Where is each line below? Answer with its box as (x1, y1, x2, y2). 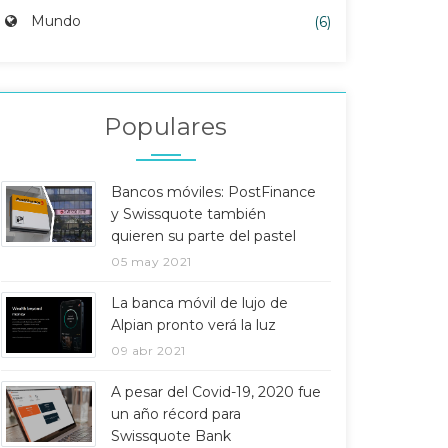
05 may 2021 (111, 254, 192, 269)
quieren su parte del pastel (111, 227, 296, 245)
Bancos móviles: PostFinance (111, 183, 316, 201)
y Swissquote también (111, 205, 266, 223)
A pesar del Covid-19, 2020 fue (111, 383, 321, 401)
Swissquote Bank (111, 427, 231, 445)
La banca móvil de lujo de (111, 294, 288, 312)
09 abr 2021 (111, 343, 186, 358)
